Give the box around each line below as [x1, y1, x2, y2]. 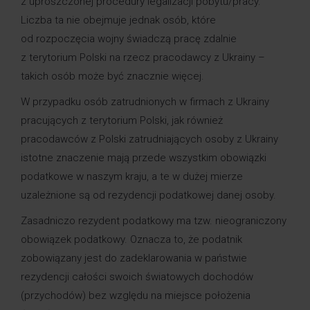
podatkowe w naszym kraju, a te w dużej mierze [21, 170, 243, 183]
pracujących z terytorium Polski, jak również [21, 114, 223, 127]
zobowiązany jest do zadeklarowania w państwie [21, 252, 247, 265]
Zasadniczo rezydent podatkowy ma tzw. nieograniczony [21, 215, 286, 228]
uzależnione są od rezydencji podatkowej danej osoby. [21, 189, 276, 202]
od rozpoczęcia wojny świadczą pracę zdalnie [21, 33, 237, 46]
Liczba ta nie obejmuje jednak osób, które [21, 14, 216, 27]
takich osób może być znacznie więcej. [21, 70, 204, 83]
